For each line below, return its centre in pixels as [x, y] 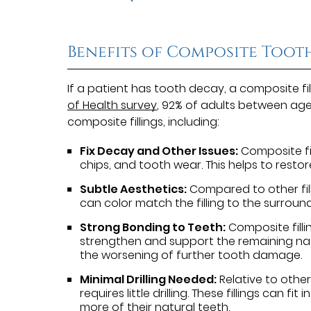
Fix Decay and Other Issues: [159, 151]
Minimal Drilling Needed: [149, 279]
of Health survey [112, 105]
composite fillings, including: [144, 121]
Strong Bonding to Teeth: [153, 227]
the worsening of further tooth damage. [191, 255]
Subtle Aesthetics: [134, 189]
